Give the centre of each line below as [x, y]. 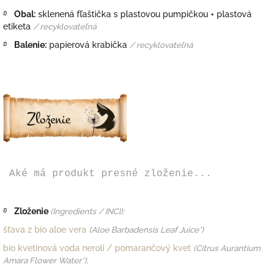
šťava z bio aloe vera [45, 229]
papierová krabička [88, 45]
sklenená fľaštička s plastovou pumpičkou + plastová [145, 14]
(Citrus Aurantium [227, 248]
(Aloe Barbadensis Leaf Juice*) [146, 229]
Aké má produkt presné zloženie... [107, 173]
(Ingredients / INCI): [87, 211]
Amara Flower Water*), [46, 260]
